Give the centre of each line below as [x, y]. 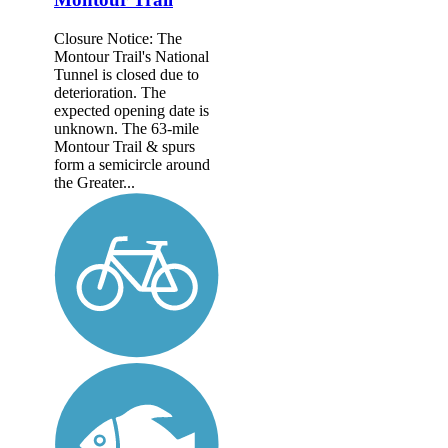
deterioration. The [110, 92]
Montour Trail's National [131, 56]
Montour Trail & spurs [124, 146]
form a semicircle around [132, 164]
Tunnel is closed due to [126, 74]
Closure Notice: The [118, 38]
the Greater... [94, 182]
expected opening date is [131, 110]
